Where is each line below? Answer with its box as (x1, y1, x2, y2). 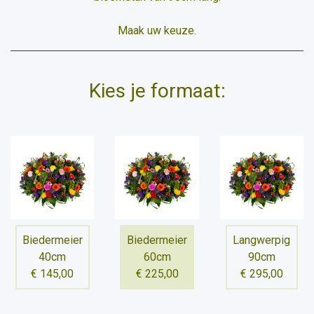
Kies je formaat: (88, 79, 226, 102)
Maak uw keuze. (118, 24, 196, 37)
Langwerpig (233, 233, 291, 247)
